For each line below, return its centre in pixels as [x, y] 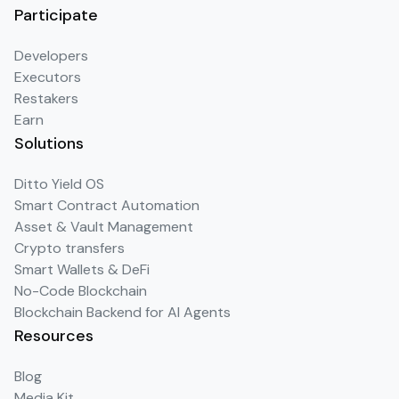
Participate [56, 16]
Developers [51, 56]
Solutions [49, 144]
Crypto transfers [69, 248]
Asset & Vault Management [104, 227]
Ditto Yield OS [59, 184]
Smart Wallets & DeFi [82, 270]
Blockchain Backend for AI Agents [122, 313]
